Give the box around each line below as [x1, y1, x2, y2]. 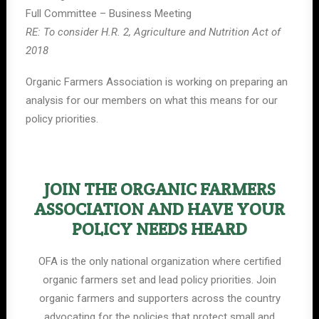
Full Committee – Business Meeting [26, 7, 192, 20]
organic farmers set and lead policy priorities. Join [43, 273, 276, 286]
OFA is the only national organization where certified [38, 255, 281, 268]
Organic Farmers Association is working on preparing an [26, 75, 288, 88]
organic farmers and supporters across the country [38, 292, 281, 305]
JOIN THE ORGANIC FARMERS [43, 178, 276, 200]
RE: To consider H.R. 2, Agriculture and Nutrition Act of [26, 26, 281, 38]
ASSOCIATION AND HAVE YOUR [34, 198, 285, 220]
